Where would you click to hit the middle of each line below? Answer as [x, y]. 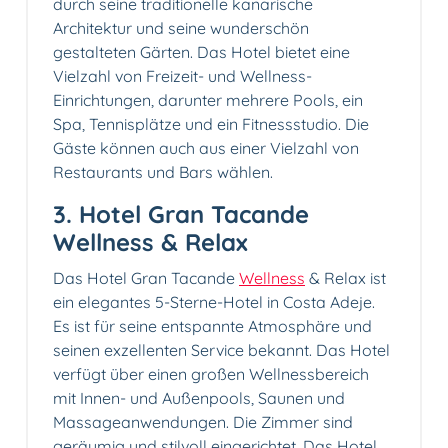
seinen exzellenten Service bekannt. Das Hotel [221, 349]
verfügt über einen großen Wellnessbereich [211, 373]
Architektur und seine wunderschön [181, 27]
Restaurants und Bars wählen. [163, 171]
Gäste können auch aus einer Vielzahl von [206, 147]
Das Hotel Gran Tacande [146, 277]
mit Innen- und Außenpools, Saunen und [199, 397]
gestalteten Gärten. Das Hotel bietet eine [201, 51]
